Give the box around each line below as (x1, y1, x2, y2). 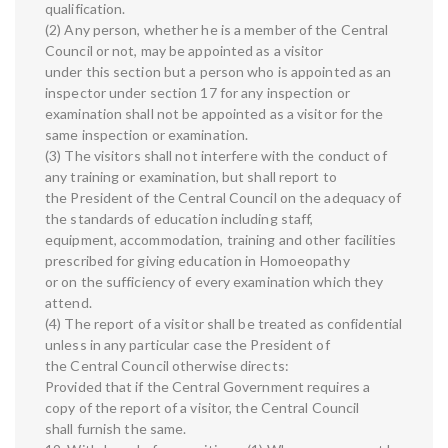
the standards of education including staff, (45, 210, 314, 228)
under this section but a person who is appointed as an (45, 63, 392, 81)
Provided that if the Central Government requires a (45, 378, 371, 396)
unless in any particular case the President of (45, 336, 330, 354)
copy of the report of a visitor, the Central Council (45, 399, 360, 417)
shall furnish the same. (45, 420, 187, 438)
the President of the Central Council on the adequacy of (45, 189, 402, 207)
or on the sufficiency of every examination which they (45, 273, 384, 291)
